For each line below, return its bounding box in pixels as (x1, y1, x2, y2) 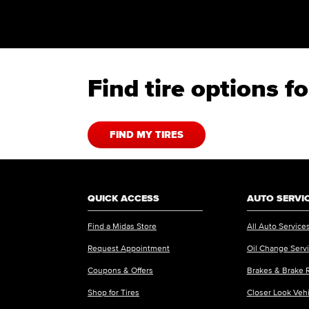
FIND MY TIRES (110, 129, 184, 140)
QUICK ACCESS (88, 192, 159, 203)
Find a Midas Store (88, 221, 157, 231)
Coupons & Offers (88, 266, 153, 275)
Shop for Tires (88, 288, 139, 297)
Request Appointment (88, 243, 170, 253)
